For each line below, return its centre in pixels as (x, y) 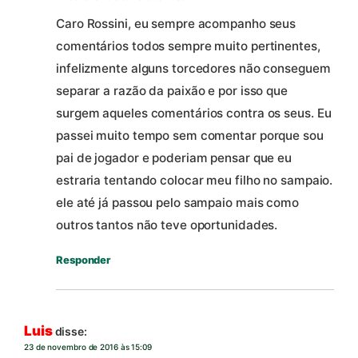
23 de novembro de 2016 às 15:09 (88, 347)
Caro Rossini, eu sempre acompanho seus (176, 24)
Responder (84, 260)
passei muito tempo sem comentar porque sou (190, 136)
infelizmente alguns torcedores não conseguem (193, 69)
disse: (71, 332)
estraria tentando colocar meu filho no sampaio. (195, 181)
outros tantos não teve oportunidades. (167, 225)
